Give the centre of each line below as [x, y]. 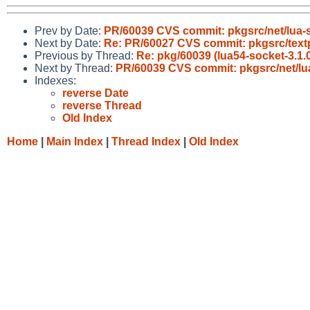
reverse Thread [102, 105]
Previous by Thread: [85, 55]
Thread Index [146, 141]
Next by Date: [69, 43]
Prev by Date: [69, 30]
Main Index [75, 141]
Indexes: [55, 80]
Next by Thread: [75, 68]
